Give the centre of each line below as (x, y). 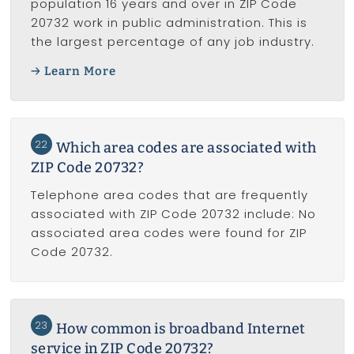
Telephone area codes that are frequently (169, 195)
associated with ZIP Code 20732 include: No (173, 214)
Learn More (80, 71)
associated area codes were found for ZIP (168, 233)
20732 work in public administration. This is (169, 23)
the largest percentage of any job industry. (172, 42)
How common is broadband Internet (181, 329)
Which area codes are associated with (186, 148)
